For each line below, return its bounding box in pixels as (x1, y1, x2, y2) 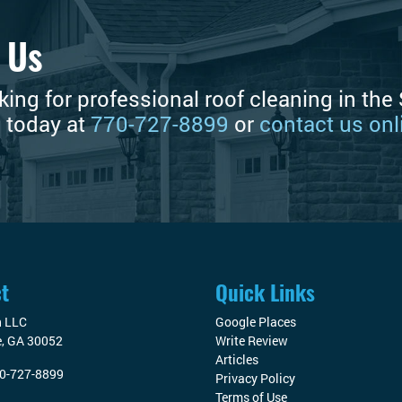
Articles (215, 351, 258, 369)
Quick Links (215, 278, 315, 308)
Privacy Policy (215, 370, 295, 388)
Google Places (215, 313, 296, 331)
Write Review (215, 332, 288, 350)
